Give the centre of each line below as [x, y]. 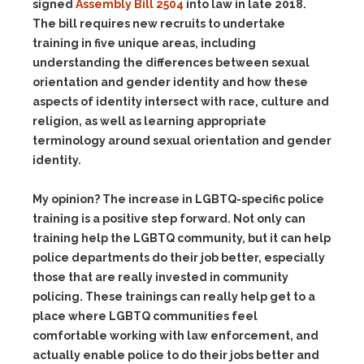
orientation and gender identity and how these [170, 82]
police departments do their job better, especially [179, 258]
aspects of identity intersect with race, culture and [181, 102]
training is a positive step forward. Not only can [169, 219]
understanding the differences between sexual [171, 63]
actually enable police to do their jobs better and [176, 355]
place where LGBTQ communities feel [145, 316]
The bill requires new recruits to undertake [159, 24]
